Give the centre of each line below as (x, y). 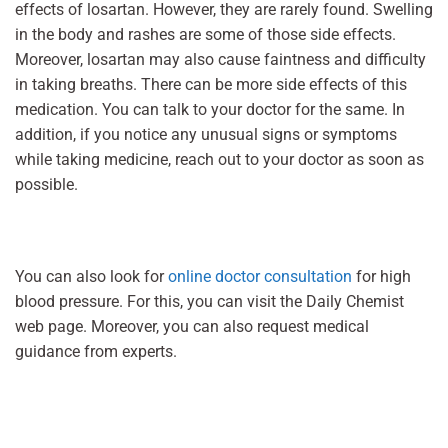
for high (381, 276)
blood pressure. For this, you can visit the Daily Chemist (209, 301)
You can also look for (91, 276)
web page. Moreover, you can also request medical (192, 326)
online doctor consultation (260, 276)
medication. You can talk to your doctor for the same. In (210, 109)
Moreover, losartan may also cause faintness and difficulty (220, 59)
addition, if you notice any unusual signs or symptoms (206, 134)
